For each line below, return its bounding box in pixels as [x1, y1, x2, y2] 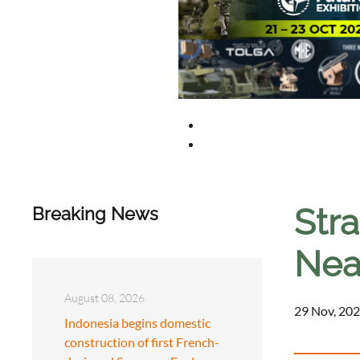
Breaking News [32, 202, 158, 224]
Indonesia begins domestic [64, 314, 211, 330]
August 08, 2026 [64, 290, 145, 305]
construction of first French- [64, 333, 219, 350]
